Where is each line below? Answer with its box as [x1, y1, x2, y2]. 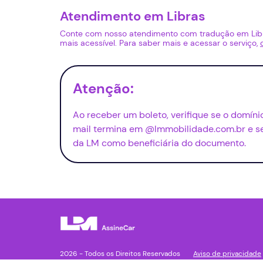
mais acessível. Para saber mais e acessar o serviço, [60, 37, 260, 48]
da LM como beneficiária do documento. [73, 136, 246, 149]
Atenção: [73, 79, 134, 97]
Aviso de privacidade [193, 249, 261, 259]
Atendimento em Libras [60, 7, 205, 25]
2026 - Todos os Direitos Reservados [60, 249, 180, 259]
